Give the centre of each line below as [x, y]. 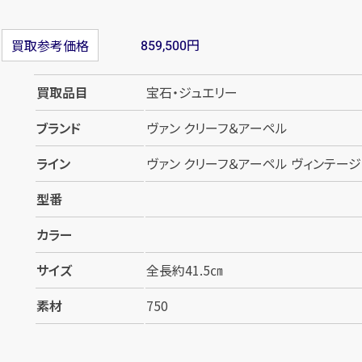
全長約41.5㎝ [185, 270]
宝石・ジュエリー [192, 93]
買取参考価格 [50, 46]
